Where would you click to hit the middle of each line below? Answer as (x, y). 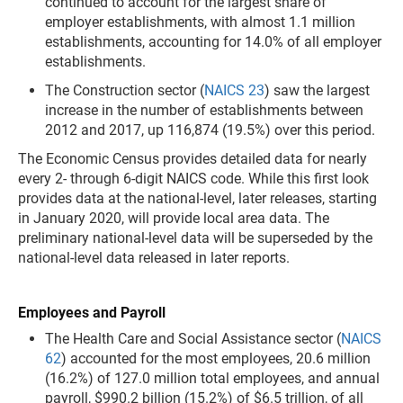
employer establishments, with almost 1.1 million (200, 22)
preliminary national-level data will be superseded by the (195, 238)
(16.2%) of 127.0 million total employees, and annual (212, 378)
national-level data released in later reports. (154, 258)
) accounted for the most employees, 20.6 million (216, 358)
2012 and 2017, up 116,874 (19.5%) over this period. (210, 130)
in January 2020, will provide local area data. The (174, 218)
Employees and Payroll (92, 313)
